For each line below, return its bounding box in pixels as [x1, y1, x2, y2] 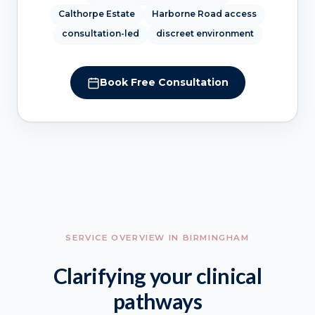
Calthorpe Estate [58, 8, 135, 20]
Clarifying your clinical [53, 262, 262, 288]
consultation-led [61, 28, 139, 39]
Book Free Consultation [99, 76, 229, 89]
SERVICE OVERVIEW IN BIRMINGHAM [65, 233, 250, 243]
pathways [112, 288, 202, 314]
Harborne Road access [152, 8, 257, 20]
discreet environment [155, 28, 254, 39]
